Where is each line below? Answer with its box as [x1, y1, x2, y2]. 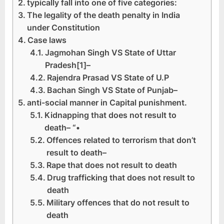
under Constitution [27, 22, 100, 33]
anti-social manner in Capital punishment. [27, 97, 187, 108]
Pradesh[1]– [45, 60, 91, 70]
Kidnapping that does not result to [44, 110, 177, 120]
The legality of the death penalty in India [27, 10, 180, 20]
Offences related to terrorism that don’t [46, 135, 196, 145]
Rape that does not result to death [46, 160, 177, 170]
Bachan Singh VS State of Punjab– [47, 85, 178, 95]
